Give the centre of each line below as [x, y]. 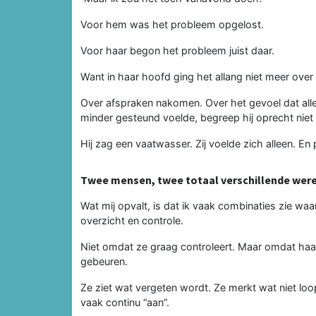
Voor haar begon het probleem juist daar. [177, 50]
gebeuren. [104, 261]
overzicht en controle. [132, 220]
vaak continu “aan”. [125, 302]
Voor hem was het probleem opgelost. [172, 24]
